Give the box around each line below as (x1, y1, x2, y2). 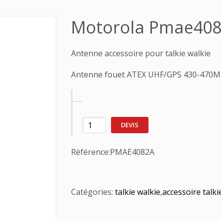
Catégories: (71, 186, 115, 197)
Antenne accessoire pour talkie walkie (71, 48, 211, 59)
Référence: (71, 147, 110, 157)
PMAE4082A (110, 147, 154, 157)
